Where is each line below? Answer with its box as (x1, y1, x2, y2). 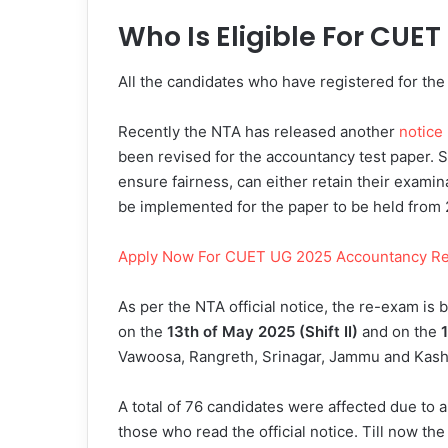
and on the (358, 321, 441, 341)
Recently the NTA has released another (118, 121, 399, 141)
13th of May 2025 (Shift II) (167, 321, 358, 341)
